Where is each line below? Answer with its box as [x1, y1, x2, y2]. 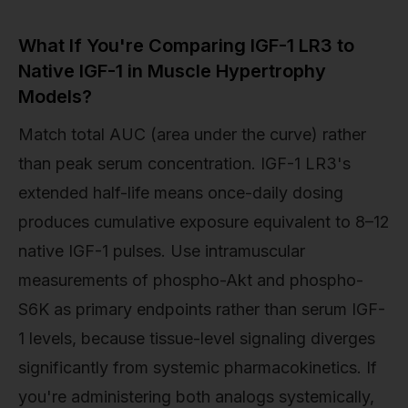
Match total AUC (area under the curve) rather [18, 124, 366, 144]
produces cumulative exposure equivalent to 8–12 [18, 211, 390, 231]
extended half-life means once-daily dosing [18, 182, 343, 202]
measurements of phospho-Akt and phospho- [18, 270, 363, 290]
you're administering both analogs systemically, [18, 386, 374, 406]
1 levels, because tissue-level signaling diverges [18, 328, 375, 348]
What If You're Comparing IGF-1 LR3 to [18, 34, 354, 56]
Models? [18, 85, 92, 107]
